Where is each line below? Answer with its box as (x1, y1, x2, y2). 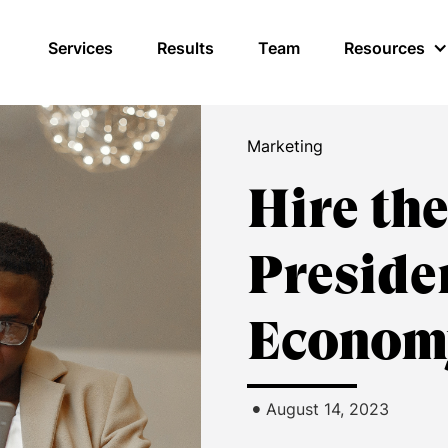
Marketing (247, 136, 323, 156)
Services (47, 38, 113, 58)
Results (156, 38, 214, 58)
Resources (343, 38, 425, 58)
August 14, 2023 (266, 399, 389, 419)
